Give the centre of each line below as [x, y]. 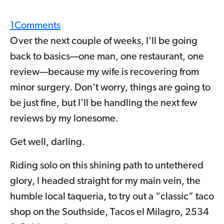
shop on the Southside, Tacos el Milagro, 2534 [109, 213]
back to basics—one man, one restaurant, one [107, 57]
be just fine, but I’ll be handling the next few [103, 104]
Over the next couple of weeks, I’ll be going [104, 42]
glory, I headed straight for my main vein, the [105, 182]
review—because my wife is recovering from [104, 73]
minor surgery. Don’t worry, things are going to [110, 88]
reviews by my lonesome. [64, 119]
